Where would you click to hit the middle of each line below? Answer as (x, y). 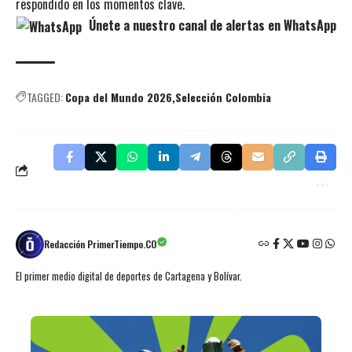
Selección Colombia (223, 97)
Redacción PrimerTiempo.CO (100, 244)
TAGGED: (45, 97)
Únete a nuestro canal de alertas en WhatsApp (211, 25)
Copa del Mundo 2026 (119, 97)
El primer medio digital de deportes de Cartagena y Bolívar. (129, 276)
